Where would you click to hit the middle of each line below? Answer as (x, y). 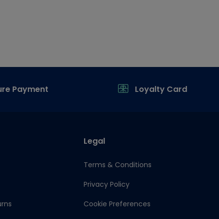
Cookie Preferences (117, 204)
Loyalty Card (161, 89)
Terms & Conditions (117, 165)
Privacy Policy (106, 184)
